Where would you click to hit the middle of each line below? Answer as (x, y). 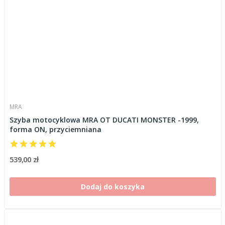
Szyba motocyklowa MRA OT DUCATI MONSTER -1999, (104, 120)
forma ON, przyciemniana (55, 129)
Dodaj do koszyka (113, 186)
